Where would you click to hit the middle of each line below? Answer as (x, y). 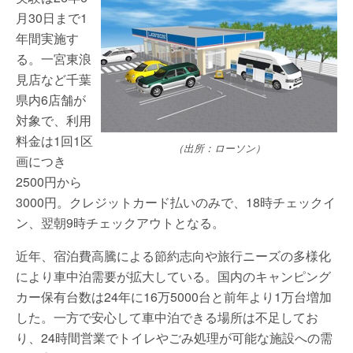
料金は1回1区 (54, 141)
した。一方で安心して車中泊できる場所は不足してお (167, 317)
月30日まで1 (52, 18)
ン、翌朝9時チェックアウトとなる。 (120, 223)
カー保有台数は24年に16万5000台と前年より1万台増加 (174, 297)
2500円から (49, 182)
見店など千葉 (54, 79)
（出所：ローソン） (219, 148)
